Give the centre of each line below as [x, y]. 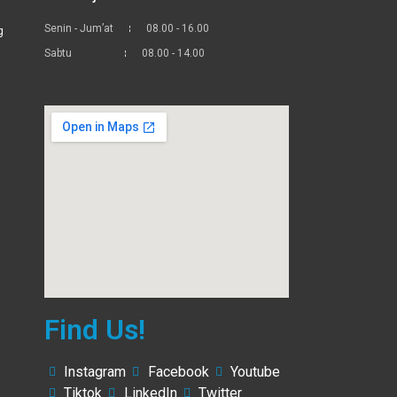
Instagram [95, 372]
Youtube [256, 372]
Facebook [178, 372]
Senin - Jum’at [78, 29]
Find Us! [94, 330]
